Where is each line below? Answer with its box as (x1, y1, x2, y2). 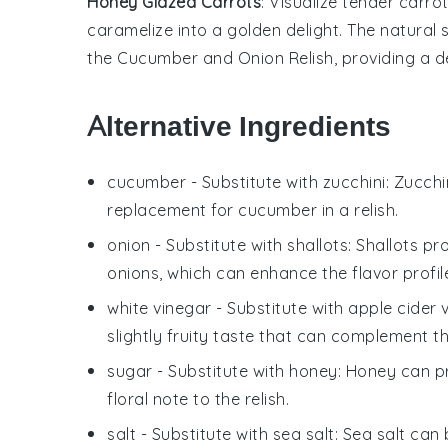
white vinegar (107, 297, 212, 318)
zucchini (322, 171, 386, 192)
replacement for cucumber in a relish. (107, 199, 399, 220)
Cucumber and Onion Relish (117, 47, 334, 68)
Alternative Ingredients (87, 109, 391, 143)
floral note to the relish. (107, 388, 289, 409)
